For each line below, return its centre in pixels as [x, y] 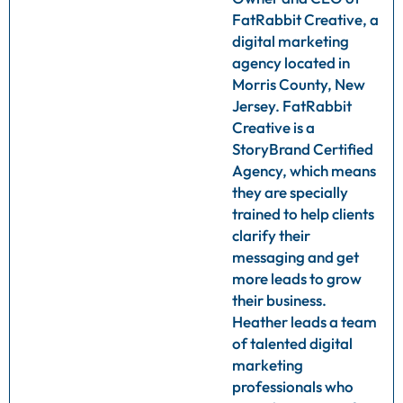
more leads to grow [297, 278]
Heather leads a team [304, 321]
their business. [279, 300]
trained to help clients [303, 213]
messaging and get [296, 256]
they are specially [290, 192]
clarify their [271, 235]
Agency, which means [304, 170]
